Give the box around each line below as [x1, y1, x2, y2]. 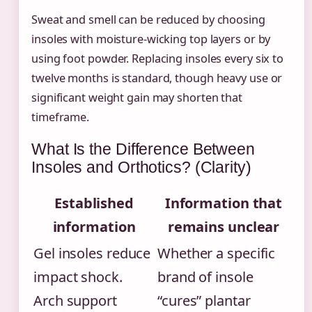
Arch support [33, 291, 117, 311]
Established [54, 194, 134, 213]
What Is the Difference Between [31, 140, 255, 159]
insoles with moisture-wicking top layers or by [31, 31, 271, 47]
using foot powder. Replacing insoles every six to [31, 51, 284, 67]
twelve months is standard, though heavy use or [31, 70, 283, 86]
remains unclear [167, 217, 280, 237]
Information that [164, 194, 283, 213]
